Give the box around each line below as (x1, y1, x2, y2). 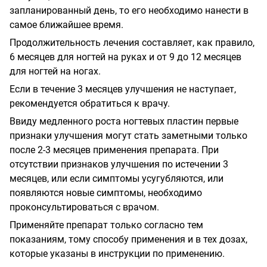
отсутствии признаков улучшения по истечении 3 (10, 158, 228, 170)
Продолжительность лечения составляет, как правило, (10, 36, 254, 48)
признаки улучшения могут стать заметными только (10, 129, 247, 141)
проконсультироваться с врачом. (10, 201, 159, 213)
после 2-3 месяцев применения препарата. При (10, 144, 219, 156)
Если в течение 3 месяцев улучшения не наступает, (10, 83, 236, 95)
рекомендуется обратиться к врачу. (10, 97, 170, 109)
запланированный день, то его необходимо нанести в (10, 4, 249, 16)
